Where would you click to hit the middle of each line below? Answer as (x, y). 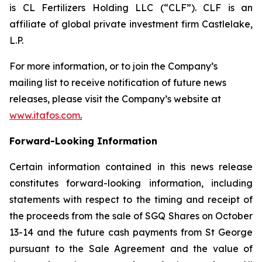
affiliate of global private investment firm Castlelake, (131, 24)
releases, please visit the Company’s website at (115, 99)
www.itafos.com (45, 115)
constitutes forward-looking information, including (131, 183)
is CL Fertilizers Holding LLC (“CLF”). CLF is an (131, 8)
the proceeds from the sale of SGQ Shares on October (131, 216)
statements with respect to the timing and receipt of (131, 199)
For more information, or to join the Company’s (113, 66)
